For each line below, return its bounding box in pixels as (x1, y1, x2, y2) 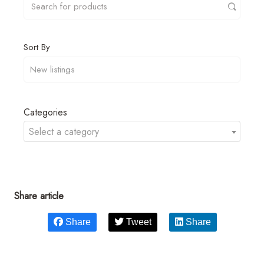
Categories (24, 105, 67, 119)
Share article (14, 189, 64, 203)
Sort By (24, 40, 50, 54)
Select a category (29, 124, 99, 138)
